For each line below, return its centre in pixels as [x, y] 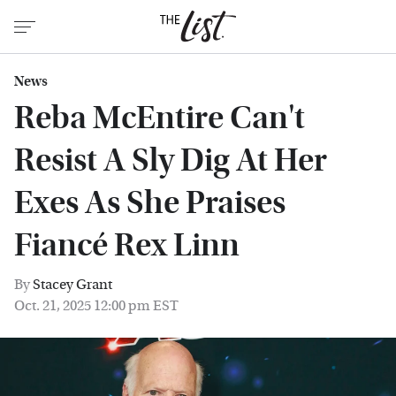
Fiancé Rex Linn [127, 245]
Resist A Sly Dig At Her [171, 160]
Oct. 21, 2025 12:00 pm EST [96, 305]
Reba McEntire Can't [160, 118]
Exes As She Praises [150, 203]
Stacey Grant [72, 284]
